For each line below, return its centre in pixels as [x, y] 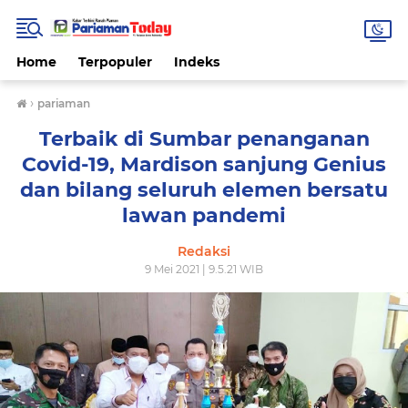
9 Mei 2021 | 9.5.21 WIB [204, 269]
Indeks [197, 62]
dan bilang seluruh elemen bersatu [204, 190]
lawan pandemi [204, 215]
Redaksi [204, 251]
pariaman [64, 103]
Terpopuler [115, 62]
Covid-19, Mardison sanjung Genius [204, 164]
